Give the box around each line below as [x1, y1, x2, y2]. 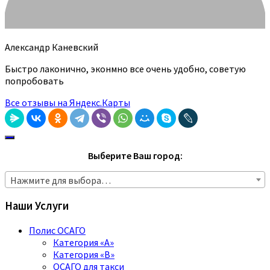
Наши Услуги [5, 199, 69, 213]
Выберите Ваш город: [87, 149, 183, 162]
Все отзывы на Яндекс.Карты [5, 96, 130, 108]
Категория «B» [53, 248, 115, 261]
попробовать [5, 74, 64, 87]
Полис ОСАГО [29, 224, 86, 237]
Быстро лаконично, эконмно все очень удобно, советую [5, 62, 246, 75]
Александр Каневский [5, 40, 98, 53]
